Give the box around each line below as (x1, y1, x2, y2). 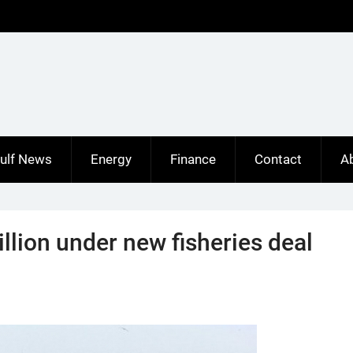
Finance (170, 151, 216, 167)
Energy (91, 151, 132, 167)
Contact (255, 151, 302, 167)
